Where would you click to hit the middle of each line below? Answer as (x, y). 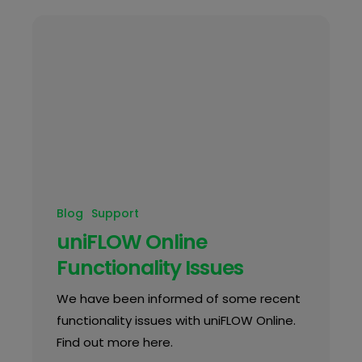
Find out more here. (114, 343)
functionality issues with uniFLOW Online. (176, 321)
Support (115, 214)
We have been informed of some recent (178, 299)
